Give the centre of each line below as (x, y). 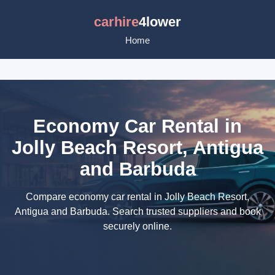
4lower (160, 22)
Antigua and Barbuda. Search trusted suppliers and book (137, 211)
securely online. (137, 226)
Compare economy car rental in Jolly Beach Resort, (137, 197)
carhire (116, 22)
